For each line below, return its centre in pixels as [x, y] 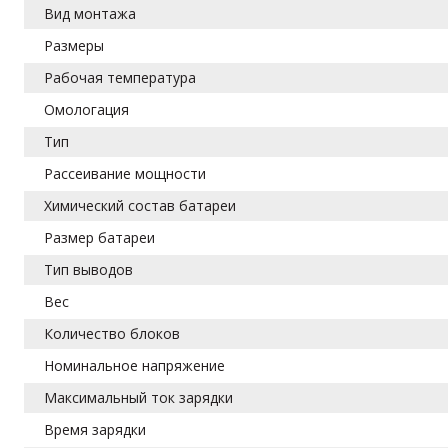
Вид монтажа [90, 13]
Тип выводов [89, 269]
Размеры [74, 45]
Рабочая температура [120, 77]
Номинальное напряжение [135, 365]
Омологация [87, 109]
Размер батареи [100, 237]
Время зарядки [95, 429]
